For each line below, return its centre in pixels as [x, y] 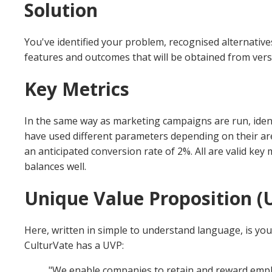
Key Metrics [77, 89]
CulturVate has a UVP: [74, 246]
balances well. [55, 167]
